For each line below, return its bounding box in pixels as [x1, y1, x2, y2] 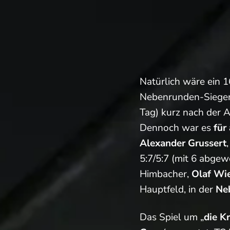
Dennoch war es [140, 121, 214, 135]
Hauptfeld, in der [140, 182, 216, 196]
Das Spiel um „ [140, 210, 204, 224]
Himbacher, [140, 167, 191, 181]
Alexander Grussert [140, 136, 226, 150]
